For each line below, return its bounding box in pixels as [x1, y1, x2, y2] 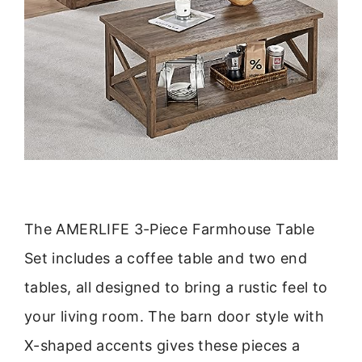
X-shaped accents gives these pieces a [24, 337, 301, 355]
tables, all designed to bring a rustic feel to [24, 279, 328, 297]
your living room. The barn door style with [24, 308, 325, 326]
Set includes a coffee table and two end [24, 250, 308, 267]
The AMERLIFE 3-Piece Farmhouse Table [24, 221, 314, 238]
